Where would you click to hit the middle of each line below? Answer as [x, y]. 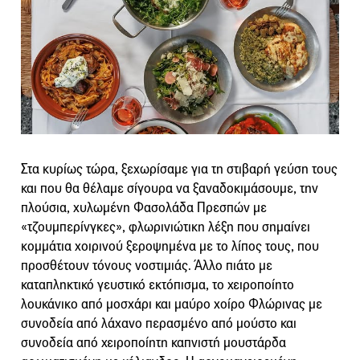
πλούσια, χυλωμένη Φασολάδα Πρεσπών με [144, 207]
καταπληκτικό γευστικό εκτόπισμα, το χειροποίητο [157, 284]
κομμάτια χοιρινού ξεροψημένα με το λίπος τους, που [170, 246]
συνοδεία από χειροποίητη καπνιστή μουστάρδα [153, 342]
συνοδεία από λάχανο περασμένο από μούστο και [159, 323]
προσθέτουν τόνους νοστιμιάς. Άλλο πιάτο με [147, 265]
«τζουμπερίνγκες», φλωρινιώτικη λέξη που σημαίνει [166, 227]
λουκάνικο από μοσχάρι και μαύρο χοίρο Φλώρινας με [172, 304]
